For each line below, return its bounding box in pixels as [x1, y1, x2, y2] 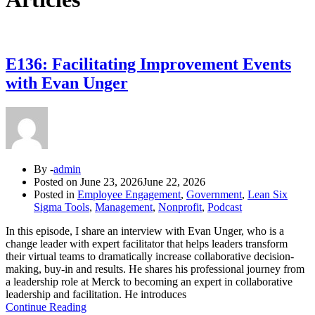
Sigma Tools [34, 200, 89, 213]
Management [95, 200, 153, 213]
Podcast [207, 200, 242, 213]
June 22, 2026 [143, 175, 205, 188]
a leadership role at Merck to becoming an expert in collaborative [6, 275, 292, 288]
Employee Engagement [77, 188, 181, 200]
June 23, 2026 [80, 175, 143, 188]
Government [186, 188, 242, 200]
